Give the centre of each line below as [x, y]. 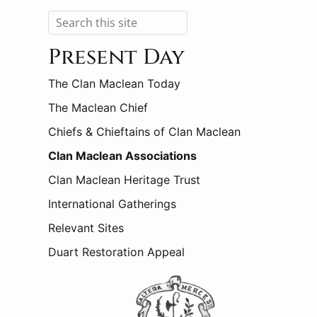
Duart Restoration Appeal [116, 252]
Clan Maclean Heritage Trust [124, 180]
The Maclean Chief [98, 108]
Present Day [116, 58]
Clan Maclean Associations [122, 156]
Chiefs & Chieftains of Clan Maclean [144, 132]
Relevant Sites [86, 228]
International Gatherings [112, 204]
